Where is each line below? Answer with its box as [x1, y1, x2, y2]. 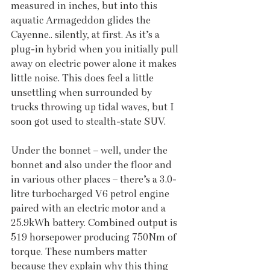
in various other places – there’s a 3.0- [11, 173, 177, 185]
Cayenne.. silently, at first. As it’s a [11, 28, 162, 40]
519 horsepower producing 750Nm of [11, 231, 178, 243]
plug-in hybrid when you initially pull [11, 43, 181, 55]
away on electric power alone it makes [11, 57, 179, 69]
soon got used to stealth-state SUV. [11, 115, 166, 127]
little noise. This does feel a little [11, 72, 156, 84]
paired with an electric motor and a [11, 202, 168, 214]
